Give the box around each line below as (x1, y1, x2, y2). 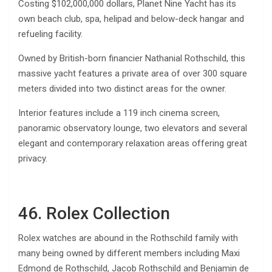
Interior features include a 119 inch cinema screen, (18, 107, 220, 118)
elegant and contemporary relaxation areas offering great (18, 137, 247, 149)
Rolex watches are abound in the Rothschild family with (18, 232, 238, 243)
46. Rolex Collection (18, 203, 170, 223)
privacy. (18, 152, 47, 164)
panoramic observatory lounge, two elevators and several (18, 122, 247, 134)
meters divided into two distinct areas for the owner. (18, 83, 226, 94)
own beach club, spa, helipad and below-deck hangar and (18, 13, 244, 24)
